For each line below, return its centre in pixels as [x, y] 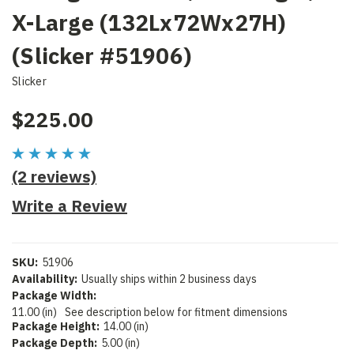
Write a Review [70, 206]
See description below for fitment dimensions [176, 313]
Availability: [45, 279]
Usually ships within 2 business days [169, 279]
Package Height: [56, 327]
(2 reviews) [54, 177]
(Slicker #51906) [102, 56]
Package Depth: [55, 343]
